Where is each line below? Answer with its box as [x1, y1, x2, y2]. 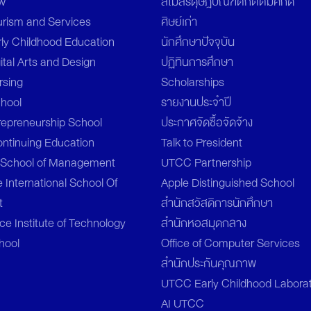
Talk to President [161, 132, 242, 153]
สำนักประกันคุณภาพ [161, 253, 256, 274]
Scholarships [161, 72, 224, 92]
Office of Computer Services [161, 233, 300, 253]
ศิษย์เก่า [161, 11, 197, 32]
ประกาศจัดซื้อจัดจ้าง [161, 112, 253, 133]
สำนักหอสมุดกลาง [161, 212, 246, 233]
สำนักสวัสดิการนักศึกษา [161, 192, 273, 213]
